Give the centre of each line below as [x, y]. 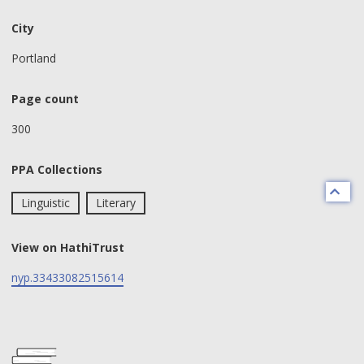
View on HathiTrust [68, 247]
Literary [115, 202]
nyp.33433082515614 [67, 277]
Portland [34, 58]
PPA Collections [57, 169]
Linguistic [45, 202]
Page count [45, 99]
